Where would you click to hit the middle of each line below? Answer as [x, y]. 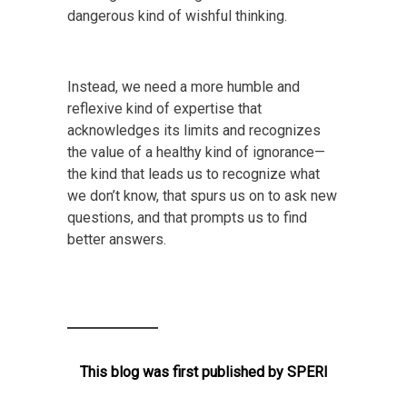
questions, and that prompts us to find [187, 218]
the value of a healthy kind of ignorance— [196, 153]
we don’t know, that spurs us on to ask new [202, 196]
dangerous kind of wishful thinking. [177, 16]
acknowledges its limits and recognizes [194, 131]
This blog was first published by [183, 372]
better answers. [117, 240]
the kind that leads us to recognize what [194, 174]
